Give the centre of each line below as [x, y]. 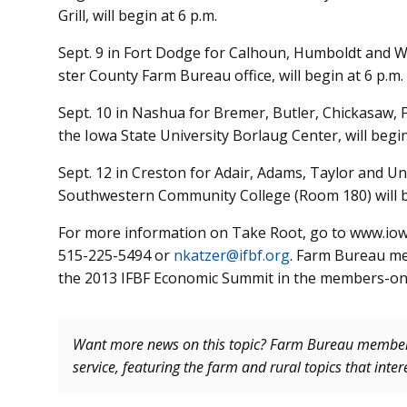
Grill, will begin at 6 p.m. [138, 16]
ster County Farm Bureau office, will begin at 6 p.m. [231, 76]
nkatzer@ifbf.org [232, 256]
